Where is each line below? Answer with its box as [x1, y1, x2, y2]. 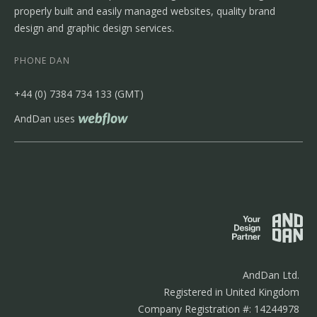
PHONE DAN [14, 54, 70, 67]
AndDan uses [14, 111, 75, 125]
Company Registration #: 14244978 [138, 301, 299, 316]
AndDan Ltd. [243, 267, 299, 282]
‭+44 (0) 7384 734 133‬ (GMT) [14, 86, 144, 100]
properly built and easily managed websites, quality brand [14, 4, 275, 18]
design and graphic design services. [14, 21, 174, 35]
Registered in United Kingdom [163, 284, 299, 299]
